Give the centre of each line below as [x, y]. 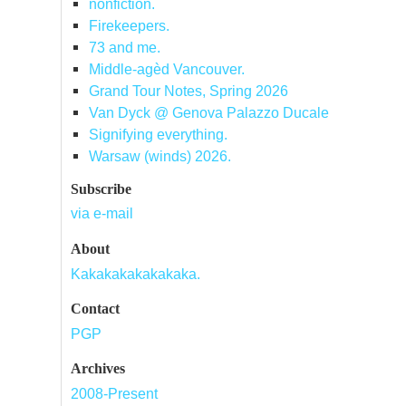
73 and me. [124, 48]
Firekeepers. [129, 26]
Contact [95, 308]
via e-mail [102, 213]
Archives [98, 369]
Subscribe [101, 188]
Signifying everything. [158, 135]
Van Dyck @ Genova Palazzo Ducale [208, 113]
